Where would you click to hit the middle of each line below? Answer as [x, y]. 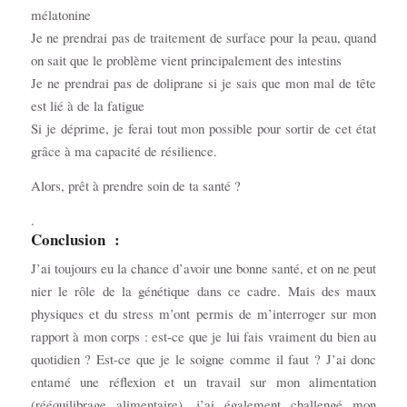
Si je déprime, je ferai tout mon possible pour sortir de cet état [203, 129]
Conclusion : [75, 239]
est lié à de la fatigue [87, 106]
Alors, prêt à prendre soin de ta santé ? [135, 186]
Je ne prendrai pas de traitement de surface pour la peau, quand [203, 38]
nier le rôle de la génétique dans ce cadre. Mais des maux [203, 290]
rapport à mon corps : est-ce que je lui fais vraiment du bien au [203, 336]
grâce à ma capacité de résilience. [124, 151]
